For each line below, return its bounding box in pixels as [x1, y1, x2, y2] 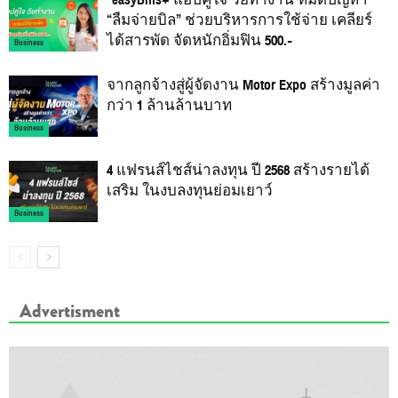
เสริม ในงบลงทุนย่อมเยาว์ [107, 179, 273, 203]
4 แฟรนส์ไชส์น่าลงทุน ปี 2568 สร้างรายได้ [107, 158, 370, 182]
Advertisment [20, 297, 120, 324]
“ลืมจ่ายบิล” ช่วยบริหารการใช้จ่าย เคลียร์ [107, 8, 372, 32]
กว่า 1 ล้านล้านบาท [107, 93, 232, 117]
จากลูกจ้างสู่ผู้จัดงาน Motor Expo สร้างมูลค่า [107, 73, 380, 97]
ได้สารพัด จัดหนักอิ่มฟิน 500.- [107, 28, 292, 52]
